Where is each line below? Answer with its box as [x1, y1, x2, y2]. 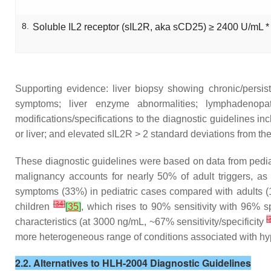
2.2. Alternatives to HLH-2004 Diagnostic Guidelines [15, 256, 251, 270]
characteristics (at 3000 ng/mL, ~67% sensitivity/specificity [15, 217, 267, 227]
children [15, 201, 53, 212]
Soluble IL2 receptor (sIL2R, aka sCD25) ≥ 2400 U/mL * [33, 22, 269, 32]
